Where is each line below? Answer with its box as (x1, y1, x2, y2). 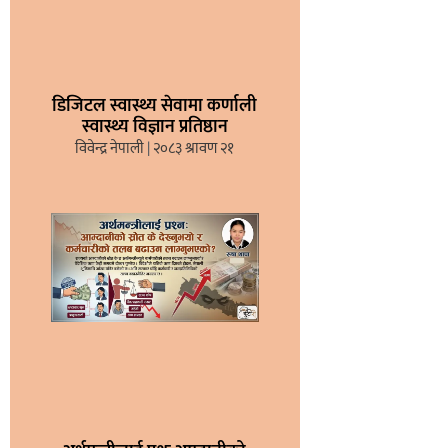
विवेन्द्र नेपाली (75, 135, 148, 161)
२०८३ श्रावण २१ (150, 135, 235, 161)
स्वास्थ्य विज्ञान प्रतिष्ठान (81, 111, 228, 142)
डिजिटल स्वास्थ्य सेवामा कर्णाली (52, 90, 258, 121)
